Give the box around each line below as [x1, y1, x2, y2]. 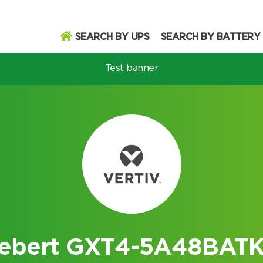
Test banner [104, 63, 159, 73]
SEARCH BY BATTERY [160, 32, 261, 42]
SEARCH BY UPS [75, 32, 150, 42]
